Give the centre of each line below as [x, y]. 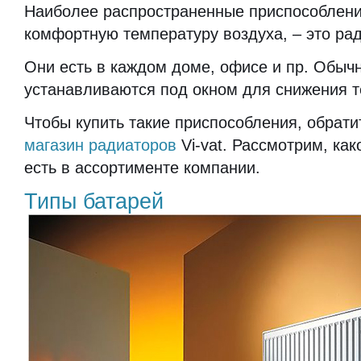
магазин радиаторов [100, 145]
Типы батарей [94, 201]
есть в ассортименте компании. [142, 168]
